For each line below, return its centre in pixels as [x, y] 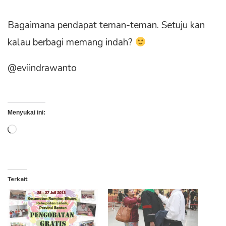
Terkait [17, 179]
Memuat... [37, 130]
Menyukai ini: [26, 112]
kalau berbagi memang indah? [71, 42]
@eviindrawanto [42, 68]
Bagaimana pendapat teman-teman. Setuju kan [106, 25]
